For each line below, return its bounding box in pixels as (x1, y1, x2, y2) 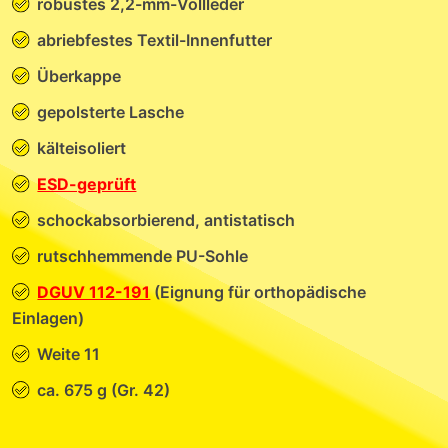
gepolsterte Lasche (37, 102, 185, 122)
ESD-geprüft (37, 174, 137, 194)
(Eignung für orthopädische (150, 282, 367, 302)
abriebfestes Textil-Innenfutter (37, 30, 273, 50)
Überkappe (37, 66, 122, 86)
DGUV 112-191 (37, 282, 151, 302)
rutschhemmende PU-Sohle (37, 246, 249, 266)
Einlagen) (12, 308, 84, 328)
